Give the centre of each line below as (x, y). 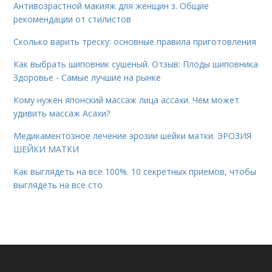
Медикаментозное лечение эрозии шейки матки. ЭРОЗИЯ (133, 136)
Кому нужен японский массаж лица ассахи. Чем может (127, 100)
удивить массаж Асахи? (62, 113)
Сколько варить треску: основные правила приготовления (135, 42)
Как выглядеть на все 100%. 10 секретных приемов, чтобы (135, 172)
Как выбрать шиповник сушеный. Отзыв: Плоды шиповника (136, 64)
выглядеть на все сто (58, 185)
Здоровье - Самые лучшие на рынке (87, 77)
